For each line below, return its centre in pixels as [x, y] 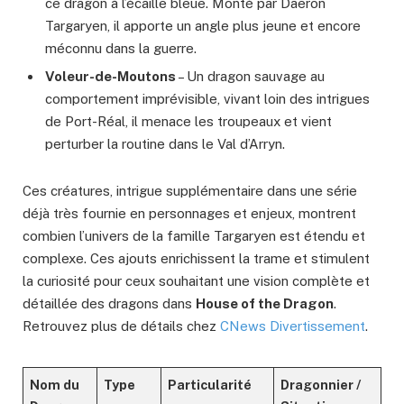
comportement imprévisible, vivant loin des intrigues [207, 99]
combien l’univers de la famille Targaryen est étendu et [194, 236]
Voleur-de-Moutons [110, 77]
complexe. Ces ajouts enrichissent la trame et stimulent [196, 259]
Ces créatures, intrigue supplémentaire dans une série [190, 191]
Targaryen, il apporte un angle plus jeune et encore [203, 25]
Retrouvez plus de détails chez [121, 326]
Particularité [210, 385]
